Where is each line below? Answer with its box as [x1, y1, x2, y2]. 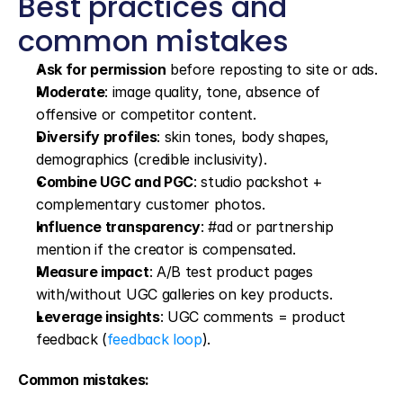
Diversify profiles [36, 128, 157, 146]
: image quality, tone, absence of [104, 83, 320, 101]
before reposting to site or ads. [166, 60, 378, 78]
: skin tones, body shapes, [157, 128, 329, 146]
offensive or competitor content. [36, 105, 256, 123]
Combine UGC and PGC [36, 173, 193, 191]
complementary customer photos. [36, 195, 265, 213]
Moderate [36, 83, 105, 101]
